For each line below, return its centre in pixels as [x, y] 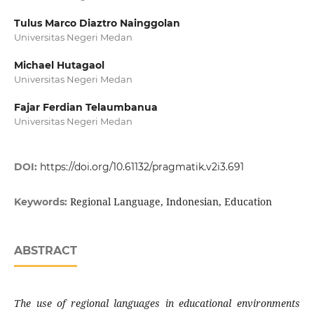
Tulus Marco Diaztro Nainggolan [97, 23]
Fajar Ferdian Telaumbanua [86, 108]
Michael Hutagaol [59, 66]
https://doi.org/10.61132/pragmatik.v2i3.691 [142, 167]
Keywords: [42, 202]
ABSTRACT [45, 251]
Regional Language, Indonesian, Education [171, 202]
